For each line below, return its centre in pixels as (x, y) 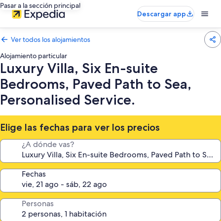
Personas (38, 203)
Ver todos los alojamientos (51, 39)
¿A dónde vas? (48, 144)
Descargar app (162, 14)
